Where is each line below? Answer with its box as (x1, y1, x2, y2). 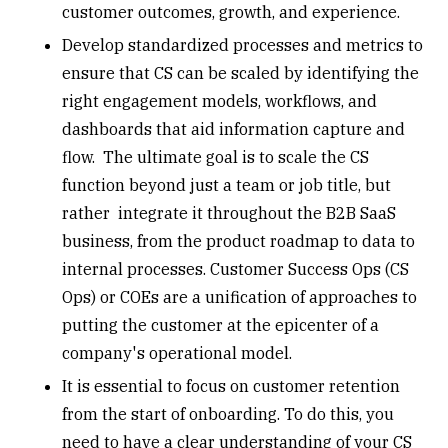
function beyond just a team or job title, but (62, 174, 392, 195)
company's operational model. (62, 342, 293, 363)
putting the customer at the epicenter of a (62, 314, 380, 335)
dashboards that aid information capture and (62, 118, 406, 139)
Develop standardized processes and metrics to (62, 34, 424, 55)
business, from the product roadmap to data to (62, 230, 416, 251)
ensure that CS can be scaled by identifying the (62, 62, 420, 83)
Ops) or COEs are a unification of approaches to (62, 286, 418, 307)
